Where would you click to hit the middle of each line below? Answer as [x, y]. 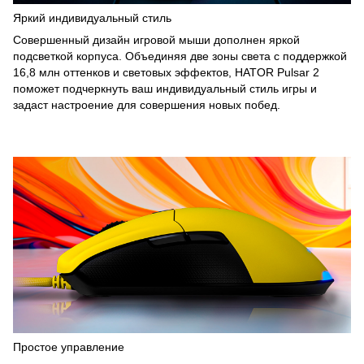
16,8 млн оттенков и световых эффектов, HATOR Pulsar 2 [166, 73]
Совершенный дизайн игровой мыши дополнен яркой [156, 40]
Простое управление [69, 347]
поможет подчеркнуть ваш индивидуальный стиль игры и [165, 89]
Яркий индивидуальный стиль [92, 18]
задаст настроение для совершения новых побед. [147, 105]
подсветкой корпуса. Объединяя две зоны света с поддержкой [180, 56]
